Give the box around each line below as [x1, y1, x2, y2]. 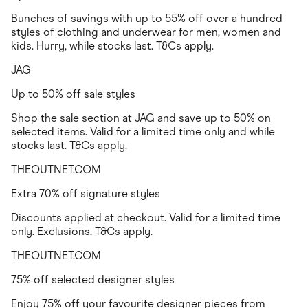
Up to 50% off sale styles [11, 87, 135, 101]
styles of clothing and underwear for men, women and [11, 25, 281, 39]
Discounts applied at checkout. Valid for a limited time [11, 211, 280, 225]
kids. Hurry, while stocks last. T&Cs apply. [11, 39, 214, 53]
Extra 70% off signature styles [11, 187, 160, 201]
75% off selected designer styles [11, 273, 175, 287]
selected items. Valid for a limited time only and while [11, 125, 275, 139]
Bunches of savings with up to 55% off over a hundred [11, 12, 283, 25]
